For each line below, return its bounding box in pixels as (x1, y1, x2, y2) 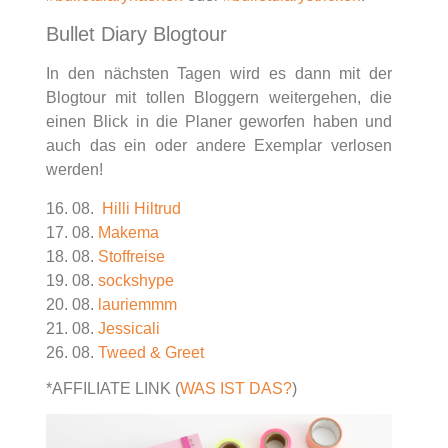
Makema (98, 223, 159, 241)
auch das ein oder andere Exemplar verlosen (46, 137, 392, 155)
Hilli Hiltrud (102, 199, 181, 217)
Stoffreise (98, 247, 165, 265)
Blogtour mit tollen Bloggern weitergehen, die (46, 89, 392, 107)
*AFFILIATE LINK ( (46, 380, 180, 398)
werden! (46, 161, 103, 179)
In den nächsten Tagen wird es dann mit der (46, 65, 392, 83)
